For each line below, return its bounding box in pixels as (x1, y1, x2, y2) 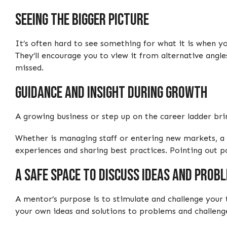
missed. (15, 62, 44, 72)
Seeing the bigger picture (15, 10, 149, 30)
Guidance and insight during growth (15, 83, 207, 103)
